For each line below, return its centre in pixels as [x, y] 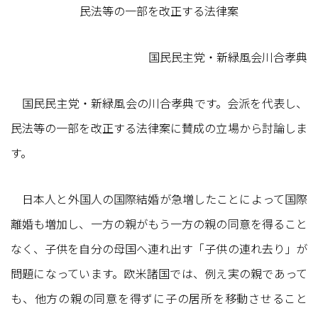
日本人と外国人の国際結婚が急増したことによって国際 [159, 198]
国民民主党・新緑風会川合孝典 [228, 56]
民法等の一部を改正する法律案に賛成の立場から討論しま [159, 127]
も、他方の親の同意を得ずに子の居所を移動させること [159, 298]
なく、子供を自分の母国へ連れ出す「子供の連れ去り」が [159, 248]
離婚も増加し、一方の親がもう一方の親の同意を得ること [159, 223]
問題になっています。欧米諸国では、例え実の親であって [159, 273]
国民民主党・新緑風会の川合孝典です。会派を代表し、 [159, 103]
